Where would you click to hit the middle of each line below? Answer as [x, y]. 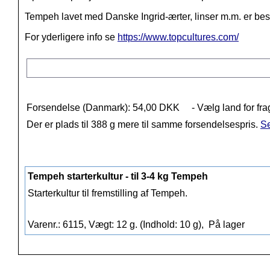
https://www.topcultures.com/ [178, 37]
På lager [225, 225]
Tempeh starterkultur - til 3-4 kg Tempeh [118, 177]
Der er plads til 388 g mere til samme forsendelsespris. [143, 125]
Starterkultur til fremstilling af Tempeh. [108, 193]
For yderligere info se [71, 37]
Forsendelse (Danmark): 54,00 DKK [103, 108]
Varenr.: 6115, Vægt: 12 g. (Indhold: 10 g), [117, 225]
